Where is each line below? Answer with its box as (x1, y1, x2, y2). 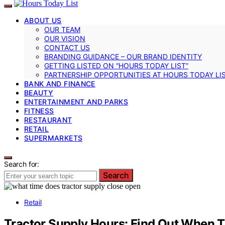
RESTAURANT (24, 115, 72, 124)
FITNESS (24, 106, 54, 115)
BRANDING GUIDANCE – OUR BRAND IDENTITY (44, 52, 202, 61)
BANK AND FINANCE (24, 79, 95, 88)
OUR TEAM (44, 25, 80, 34)
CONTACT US (44, 43, 90, 52)
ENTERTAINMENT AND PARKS (24, 97, 129, 106)
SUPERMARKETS (24, 133, 83, 142)
